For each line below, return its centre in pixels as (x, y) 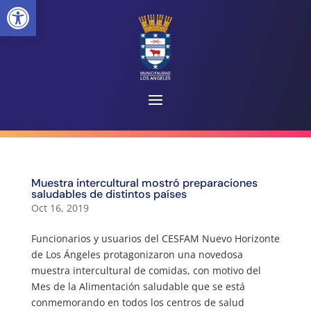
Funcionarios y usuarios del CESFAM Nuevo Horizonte (155, 238)
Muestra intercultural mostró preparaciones (144, 183)
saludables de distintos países (109, 194)
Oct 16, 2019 (60, 208)
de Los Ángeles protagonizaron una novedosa (137, 254)
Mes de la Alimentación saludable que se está (138, 286)
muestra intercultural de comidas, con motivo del (146, 270)
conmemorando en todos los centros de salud (137, 302)
